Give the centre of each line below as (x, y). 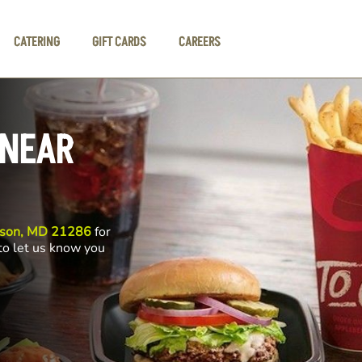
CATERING (37, 42)
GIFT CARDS (120, 42)
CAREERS (200, 42)
